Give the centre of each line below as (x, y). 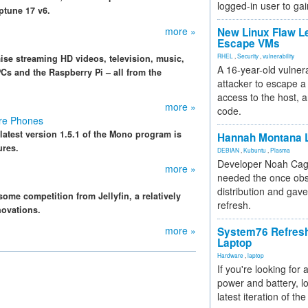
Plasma (280, 150)
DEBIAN (228, 150)
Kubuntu (255, 150)
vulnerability (278, 56)
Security (248, 56)
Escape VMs (249, 43)
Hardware (230, 255)
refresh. (234, 205)
